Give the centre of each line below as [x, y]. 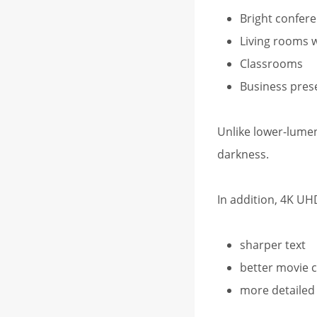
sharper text [273, 244]
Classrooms [271, 63]
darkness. [243, 154]
